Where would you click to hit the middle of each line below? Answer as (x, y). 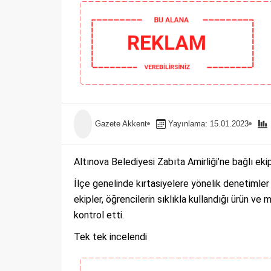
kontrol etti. (99, 215)
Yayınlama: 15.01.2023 (208, 123)
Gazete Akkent (121, 123)
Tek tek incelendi (110, 237)
